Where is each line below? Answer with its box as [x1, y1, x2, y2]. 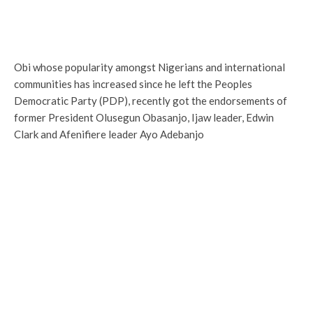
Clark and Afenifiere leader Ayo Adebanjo [14, 128, 204, 140]
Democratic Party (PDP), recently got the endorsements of [14, 94, 287, 107]
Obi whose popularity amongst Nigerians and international [14, 61, 285, 73]
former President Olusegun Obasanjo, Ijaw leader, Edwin [14, 111, 274, 124]
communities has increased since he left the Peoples [14, 78, 252, 90]
